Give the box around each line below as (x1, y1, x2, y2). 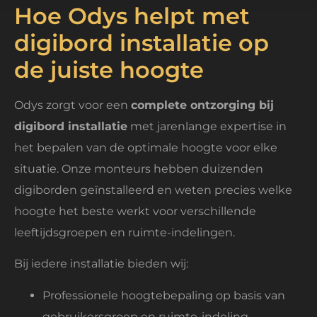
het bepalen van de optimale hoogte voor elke (14, 141, 277, 155)
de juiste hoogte (14, 56, 204, 84)
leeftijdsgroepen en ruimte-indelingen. (14, 226, 235, 240)
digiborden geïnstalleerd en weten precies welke (14, 183, 292, 197)
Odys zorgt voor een (14, 98, 131, 113)
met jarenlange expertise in (127, 120, 287, 134)
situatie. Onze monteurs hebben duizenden (14, 162, 263, 176)
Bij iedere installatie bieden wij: (14, 257, 188, 271)
